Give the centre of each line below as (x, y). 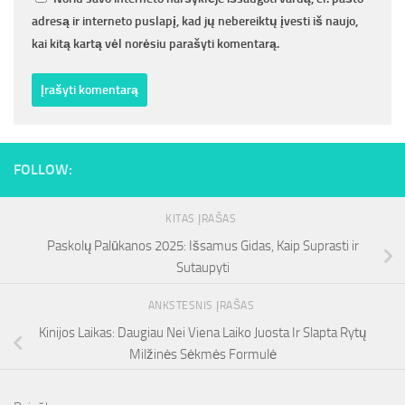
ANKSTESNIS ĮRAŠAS (202, 305)
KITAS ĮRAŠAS (202, 219)
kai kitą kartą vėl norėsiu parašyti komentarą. (155, 44)
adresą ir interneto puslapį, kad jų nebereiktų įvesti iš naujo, (195, 22)
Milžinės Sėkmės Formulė (202, 354)
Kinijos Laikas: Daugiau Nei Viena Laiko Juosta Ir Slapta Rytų (202, 332)
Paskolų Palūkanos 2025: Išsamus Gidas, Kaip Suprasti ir (202, 245)
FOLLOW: (43, 170)
